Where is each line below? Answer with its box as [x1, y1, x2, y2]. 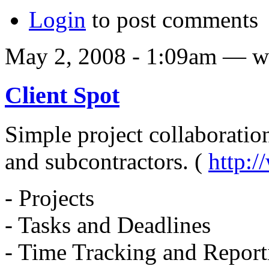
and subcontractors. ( [5, 148, 208, 174]
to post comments [86, 7, 258, 33]
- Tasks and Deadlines [5, 211, 211, 238]
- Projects [5, 184, 94, 211]
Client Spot [5, 82, 119, 109]
